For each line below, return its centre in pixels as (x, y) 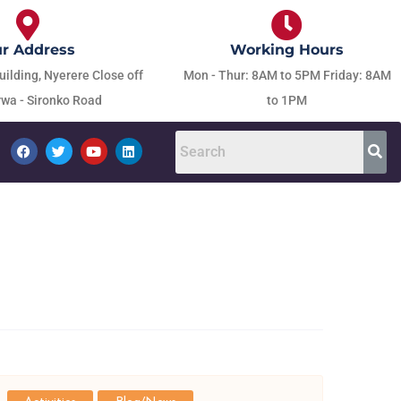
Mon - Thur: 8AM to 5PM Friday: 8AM (287, 75)
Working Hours (287, 50)
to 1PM (287, 100)
